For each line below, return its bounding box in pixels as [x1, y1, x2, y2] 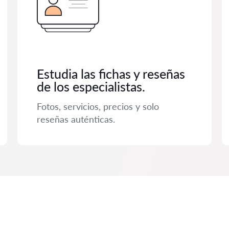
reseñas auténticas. [37, 113, 115, 125]
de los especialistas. [37, 79, 145, 94]
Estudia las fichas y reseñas [37, 66, 185, 81]
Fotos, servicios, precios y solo [37, 101, 159, 112]
